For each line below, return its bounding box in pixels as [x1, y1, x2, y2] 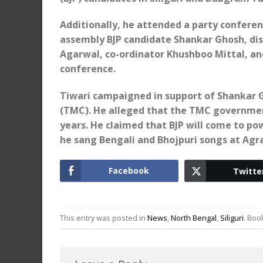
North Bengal [171, 213, 217, 224]
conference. [60, 62, 116, 76]
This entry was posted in [60, 213, 147, 224]
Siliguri [220, 213, 244, 224]
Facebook [109, 164, 150, 176]
